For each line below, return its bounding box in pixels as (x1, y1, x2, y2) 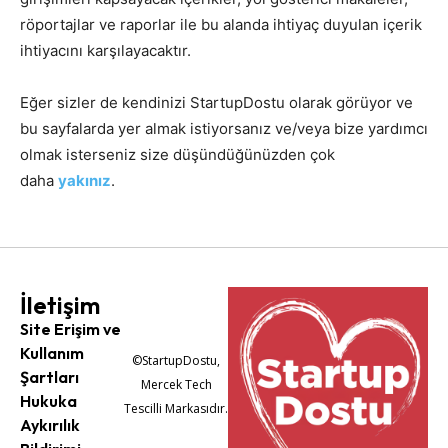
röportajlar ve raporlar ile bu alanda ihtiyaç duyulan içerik (20, 15, 422, 34)
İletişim (20, 290, 100, 320)
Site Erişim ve (20, 319, 121, 339)
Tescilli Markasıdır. (124, 399, 228, 417)
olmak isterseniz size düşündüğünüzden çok (20, 145, 335, 164)
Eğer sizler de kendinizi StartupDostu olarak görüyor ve (20, 93, 413, 112)
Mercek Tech (140, 375, 212, 393)
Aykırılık (20, 415, 80, 435)
